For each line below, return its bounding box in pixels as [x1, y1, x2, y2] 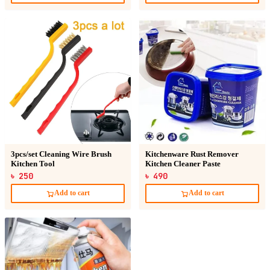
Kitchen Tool [11, 159, 55, 168]
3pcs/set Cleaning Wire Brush [11, 149, 111, 159]
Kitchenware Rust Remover [145, 149, 239, 159]
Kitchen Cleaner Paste [145, 159, 221, 168]
